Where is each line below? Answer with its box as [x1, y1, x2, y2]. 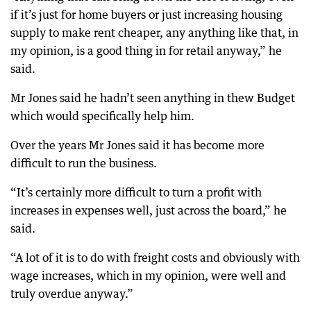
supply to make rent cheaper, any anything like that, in [10, 26, 299, 40]
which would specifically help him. [10, 109, 194, 123]
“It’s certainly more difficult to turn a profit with [10, 185, 262, 199]
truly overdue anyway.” [10, 287, 133, 301]
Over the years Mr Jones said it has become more [10, 138, 264, 152]
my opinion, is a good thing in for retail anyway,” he [10, 44, 282, 58]
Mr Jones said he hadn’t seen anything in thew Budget [10, 91, 295, 105]
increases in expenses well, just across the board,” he [10, 203, 287, 217]
